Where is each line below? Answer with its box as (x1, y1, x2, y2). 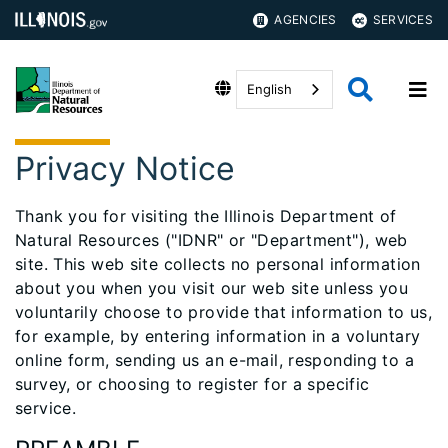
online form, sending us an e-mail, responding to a (15, 350, 415, 370)
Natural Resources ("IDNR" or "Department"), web (15, 230, 408, 250)
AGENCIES (274, 12, 337, 27)
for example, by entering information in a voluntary (15, 326, 421, 346)
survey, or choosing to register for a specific (15, 374, 370, 394)
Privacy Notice (15, 149, 235, 188)
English (247, 81, 292, 97)
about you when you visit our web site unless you (15, 278, 409, 298)
